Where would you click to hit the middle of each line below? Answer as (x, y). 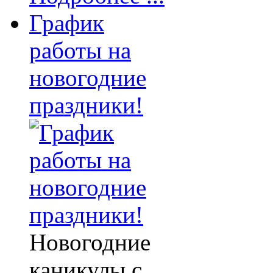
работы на (80, 51)
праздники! (86, 105)
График (67, 23)
